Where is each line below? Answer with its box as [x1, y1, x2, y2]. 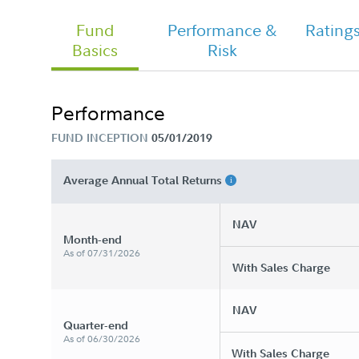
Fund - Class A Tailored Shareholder [130, 71, 353, 90]
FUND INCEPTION [51, 131, 148, 145]
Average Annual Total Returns [63, 173, 225, 188]
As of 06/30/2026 [63, 332, 140, 345]
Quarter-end [63, 318, 128, 333]
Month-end [63, 232, 122, 247]
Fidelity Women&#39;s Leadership [130, 57, 348, 75]
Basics [71, 39, 118, 61]
